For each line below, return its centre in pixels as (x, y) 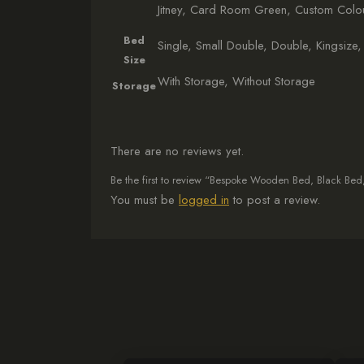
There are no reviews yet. (177, 151)
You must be (145, 200)
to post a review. (275, 200)
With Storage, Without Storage (236, 81)
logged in (204, 200)
